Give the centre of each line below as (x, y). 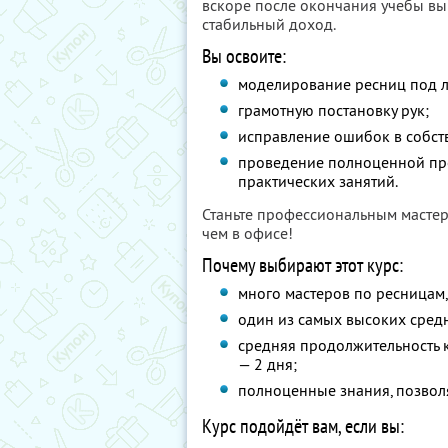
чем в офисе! (247, 233)
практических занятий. (318, 181)
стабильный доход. (269, 24)
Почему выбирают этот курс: (302, 265)
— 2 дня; (268, 364)
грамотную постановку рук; (334, 110)
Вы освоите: (244, 56)
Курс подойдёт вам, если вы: (303, 426)
